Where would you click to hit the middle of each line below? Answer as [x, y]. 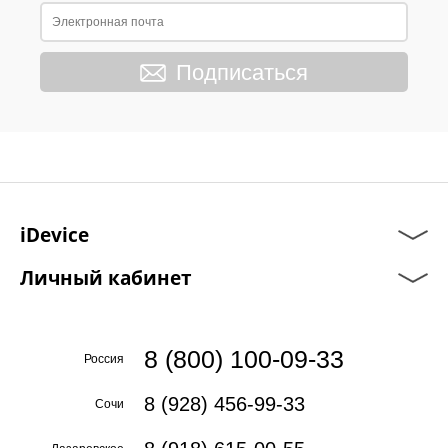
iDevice [54, 234]
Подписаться [242, 73]
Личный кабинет [106, 277]
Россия [104, 359]
